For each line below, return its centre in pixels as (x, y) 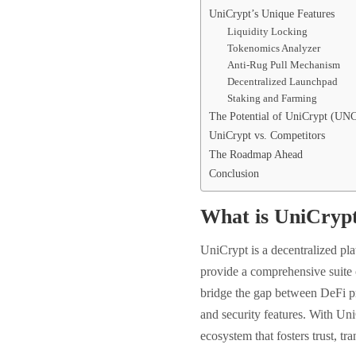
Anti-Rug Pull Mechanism (283, 65)
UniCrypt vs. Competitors (267, 135)
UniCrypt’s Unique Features (272, 14)
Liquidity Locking (267, 31)
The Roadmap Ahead (256, 154)
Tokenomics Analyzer (273, 48)
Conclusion (234, 173)
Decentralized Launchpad (282, 81)
